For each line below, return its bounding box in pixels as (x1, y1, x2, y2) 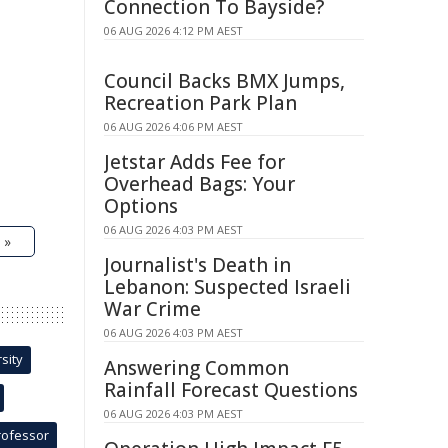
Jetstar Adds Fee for (104, 149, 285, 175)
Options (104, 193, 178, 219)
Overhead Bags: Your (104, 171, 295, 197)
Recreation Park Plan (104, 90, 297, 116)
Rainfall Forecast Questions (104, 377, 358, 403)
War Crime (104, 296, 201, 322)
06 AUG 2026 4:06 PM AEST (104, 119, 243, 134)
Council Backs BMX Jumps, (104, 68, 345, 94)
